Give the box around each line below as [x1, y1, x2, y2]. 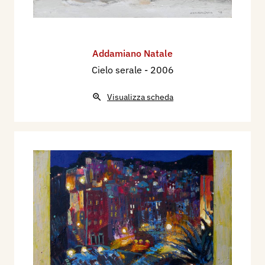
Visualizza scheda [107, 91, 173, 102]
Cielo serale [91, 63, 144, 76]
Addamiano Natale [92, 47, 173, 59]
